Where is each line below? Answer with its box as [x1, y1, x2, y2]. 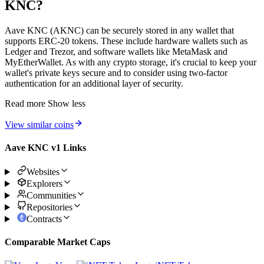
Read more [5, 98, 45, 108]
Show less [48, 98, 85, 108]
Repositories [26, 202, 72, 213]
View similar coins [5, 119, 74, 130]
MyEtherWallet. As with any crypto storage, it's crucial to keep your [5, 57, 256, 67]
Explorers [26, 179, 62, 189]
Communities [26, 190, 76, 201]
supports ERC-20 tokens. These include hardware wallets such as [5, 35, 247, 46]
